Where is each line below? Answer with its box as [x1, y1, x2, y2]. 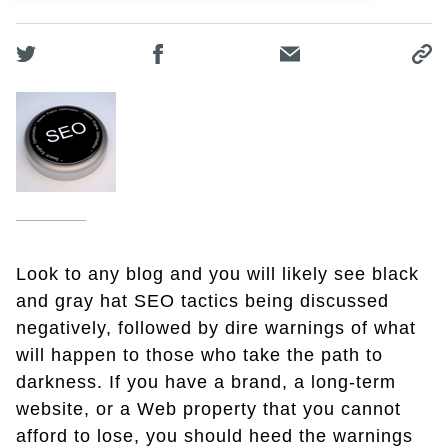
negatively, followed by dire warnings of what [16, 318, 416, 339]
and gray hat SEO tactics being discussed [16, 291, 389, 312]
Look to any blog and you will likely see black [16, 264, 419, 285]
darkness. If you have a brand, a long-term [16, 372, 396, 393]
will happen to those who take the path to [16, 345, 383, 366]
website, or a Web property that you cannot [16, 399, 401, 420]
